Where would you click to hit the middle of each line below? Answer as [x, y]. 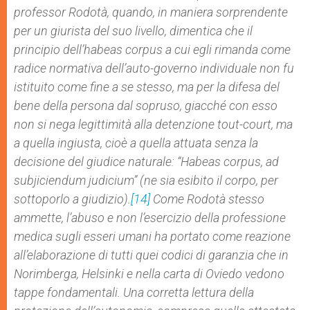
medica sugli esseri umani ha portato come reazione [152, 236]
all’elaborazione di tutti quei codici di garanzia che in [151, 255]
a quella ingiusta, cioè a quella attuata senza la [136, 143]
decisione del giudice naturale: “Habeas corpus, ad [146, 162]
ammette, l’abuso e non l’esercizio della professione [150, 218]
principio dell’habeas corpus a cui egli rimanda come [152, 49]
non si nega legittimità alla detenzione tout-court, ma [155, 124]
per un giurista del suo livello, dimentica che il [133, 31]
